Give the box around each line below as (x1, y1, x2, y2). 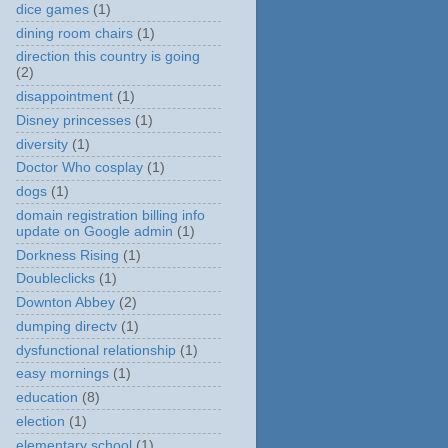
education (16, 390, 78, 405)
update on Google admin (16, 223, 173, 239)
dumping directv (16, 318, 117, 334)
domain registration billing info (16, 207, 205, 223)
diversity (16, 136, 68, 152)
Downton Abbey (16, 295, 115, 310)
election (16, 413, 65, 429)
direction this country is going (16, 49, 200, 65)
